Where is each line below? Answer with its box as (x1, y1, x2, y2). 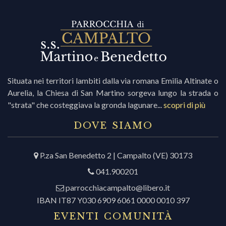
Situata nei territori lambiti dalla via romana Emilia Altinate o (8, 76, 218, 86)
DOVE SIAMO (73, 120, 153, 132)
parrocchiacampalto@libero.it (66, 183, 170, 193)
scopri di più (163, 100, 205, 110)
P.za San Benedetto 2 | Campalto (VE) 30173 (38, 150, 192, 160)
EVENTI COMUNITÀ (53, 211, 173, 222)
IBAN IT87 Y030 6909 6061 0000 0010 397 (36, 195, 190, 205)
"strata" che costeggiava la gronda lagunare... (8, 100, 163, 110)
